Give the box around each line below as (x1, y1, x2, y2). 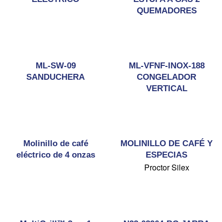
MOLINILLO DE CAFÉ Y (120, 139, 213, 148)
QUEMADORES (136, 6, 197, 15)
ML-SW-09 (35, 61, 76, 70)
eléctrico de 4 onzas (16, 150, 95, 160)
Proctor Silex (144, 162, 189, 173)
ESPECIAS (146, 150, 187, 160)
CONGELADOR (137, 72, 196, 82)
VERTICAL (146, 84, 187, 93)
